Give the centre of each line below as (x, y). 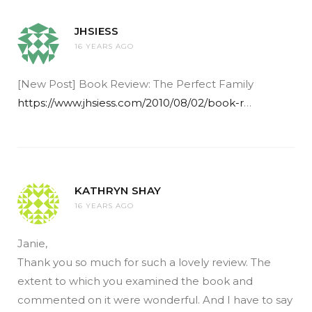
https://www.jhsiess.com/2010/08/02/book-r (131, 102)
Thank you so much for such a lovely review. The (144, 262)
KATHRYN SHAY (118, 190)
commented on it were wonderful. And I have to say (155, 299)
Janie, (32, 243)
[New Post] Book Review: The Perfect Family (135, 84)
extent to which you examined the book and (135, 281)
